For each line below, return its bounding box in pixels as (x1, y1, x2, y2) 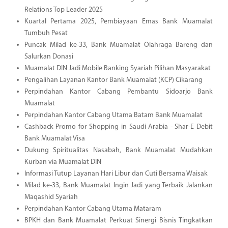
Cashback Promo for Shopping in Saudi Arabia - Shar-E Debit (24, 123, 213, 131)
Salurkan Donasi (24, 52, 73, 61)
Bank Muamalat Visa (24, 134, 85, 142)
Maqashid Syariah (24, 193, 78, 201)
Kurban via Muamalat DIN (24, 158, 101, 166)
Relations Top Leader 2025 (24, 6, 103, 14)
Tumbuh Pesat (24, 29, 68, 37)
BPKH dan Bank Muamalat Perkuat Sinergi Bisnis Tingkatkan (24, 216, 213, 224)
